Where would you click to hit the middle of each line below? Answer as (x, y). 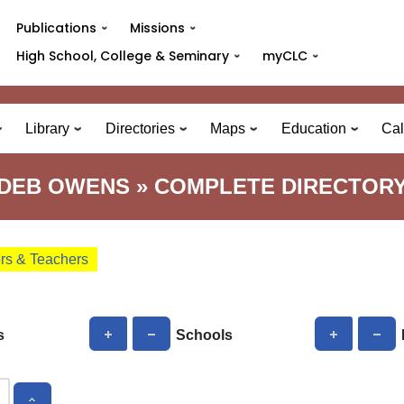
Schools (205, 335)
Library (48, 129)
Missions (158, 28)
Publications (56, 28)
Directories (140, 129)
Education (313, 129)
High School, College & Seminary (122, 56)
